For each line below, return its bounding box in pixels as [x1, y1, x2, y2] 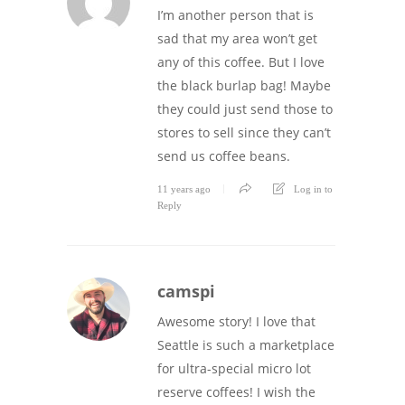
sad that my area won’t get [157, 29, 317, 47]
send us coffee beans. [157, 146, 290, 165]
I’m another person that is [157, 5, 314, 24]
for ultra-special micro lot [157, 359, 311, 377]
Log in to [294, 183, 333, 194]
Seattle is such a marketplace [157, 335, 334, 353]
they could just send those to [157, 99, 333, 118]
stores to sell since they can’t [157, 123, 331, 141]
